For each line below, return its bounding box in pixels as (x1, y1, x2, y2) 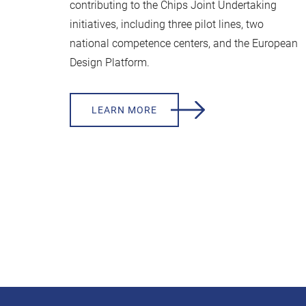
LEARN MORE (92, 105, 157, 115)
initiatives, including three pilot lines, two (70, 18, 264, 31)
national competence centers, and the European (70, 37, 298, 50)
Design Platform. (70, 56, 150, 69)
